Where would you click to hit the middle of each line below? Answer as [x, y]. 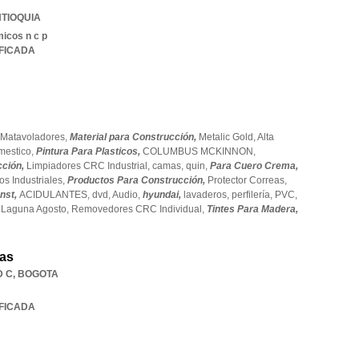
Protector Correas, [247, 180]
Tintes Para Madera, [252, 209]
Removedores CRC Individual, [139, 209]
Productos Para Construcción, [137, 180]
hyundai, [163, 195]
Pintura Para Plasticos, [89, 151]
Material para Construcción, [134, 137]
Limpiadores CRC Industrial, [89, 166]
